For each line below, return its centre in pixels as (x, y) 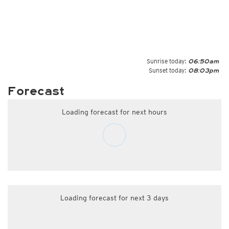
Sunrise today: (167, 61)
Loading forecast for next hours (114, 112)
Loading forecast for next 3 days (114, 198)
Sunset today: (168, 70)
